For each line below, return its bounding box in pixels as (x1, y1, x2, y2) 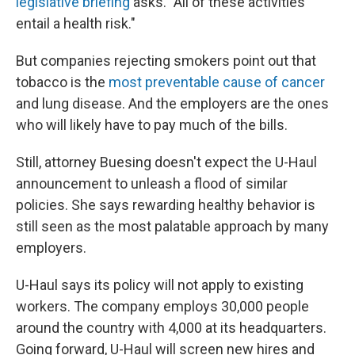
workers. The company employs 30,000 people (16, 298, 309, 315)
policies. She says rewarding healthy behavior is (16, 197, 315, 213)
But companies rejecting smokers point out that (16, 52, 316, 69)
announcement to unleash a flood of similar (16, 175, 288, 192)
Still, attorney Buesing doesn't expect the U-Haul (16, 154, 317, 170)
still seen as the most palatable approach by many (16, 218, 329, 235)
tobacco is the (16, 74, 109, 90)
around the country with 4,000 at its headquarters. (16, 319, 326, 336)
